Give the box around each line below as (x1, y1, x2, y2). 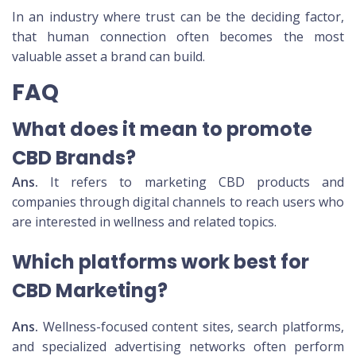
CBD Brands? (12, 145, 136, 172)
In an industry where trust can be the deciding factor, (12, 8, 344, 26)
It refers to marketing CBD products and (38, 173, 344, 192)
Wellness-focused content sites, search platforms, (38, 318, 344, 336)
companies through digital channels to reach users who (12, 193, 344, 211)
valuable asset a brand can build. (12, 48, 205, 66)
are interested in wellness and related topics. (12, 213, 277, 231)
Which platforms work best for (12, 249, 309, 276)
